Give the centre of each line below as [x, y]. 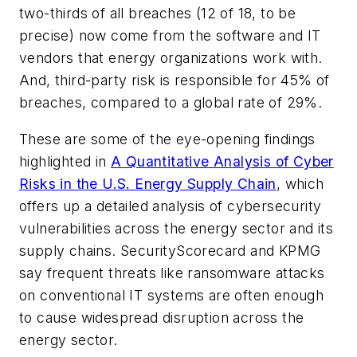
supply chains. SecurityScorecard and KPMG [170, 251]
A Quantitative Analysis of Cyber [222, 162]
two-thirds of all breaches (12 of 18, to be [158, 14]
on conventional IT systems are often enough [172, 296]
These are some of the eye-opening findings [167, 139]
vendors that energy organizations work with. [171, 58]
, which [300, 184]
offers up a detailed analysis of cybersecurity [171, 206]
